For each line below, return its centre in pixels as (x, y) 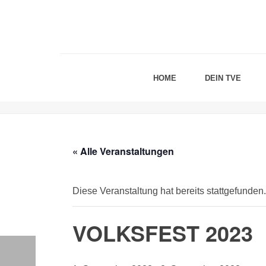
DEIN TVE (223, 78)
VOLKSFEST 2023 (163, 233)
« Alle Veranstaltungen (123, 151)
